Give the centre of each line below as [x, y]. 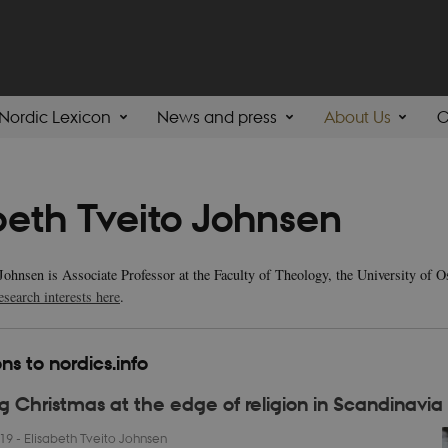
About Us [357, 117]
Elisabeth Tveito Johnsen [95, 437]
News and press [217, 117]
